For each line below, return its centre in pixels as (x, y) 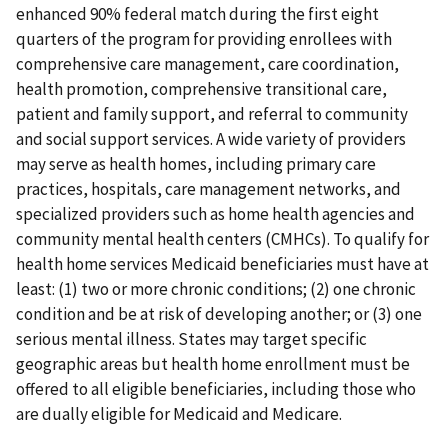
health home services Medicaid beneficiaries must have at (222, 263)
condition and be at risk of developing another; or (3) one (219, 313)
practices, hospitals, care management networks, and (208, 188)
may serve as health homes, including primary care (196, 163)
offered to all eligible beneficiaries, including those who (216, 388)
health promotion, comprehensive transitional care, (201, 88)
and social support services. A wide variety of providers (211, 138)
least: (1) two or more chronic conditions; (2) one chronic (216, 288)
